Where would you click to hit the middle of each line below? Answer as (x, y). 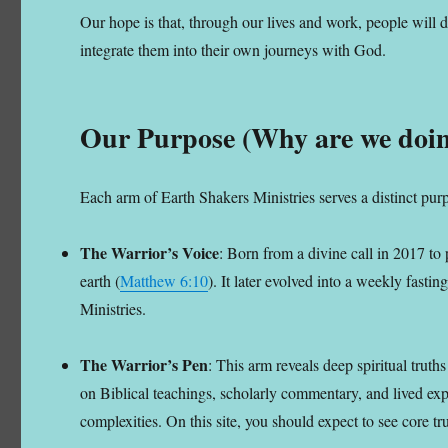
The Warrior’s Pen (144, 364)
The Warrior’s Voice (150, 252)
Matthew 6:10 (164, 280)
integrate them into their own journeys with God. (233, 49)
